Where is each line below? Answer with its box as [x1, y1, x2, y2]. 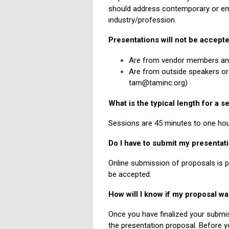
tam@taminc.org [129, 78, 185, 88]
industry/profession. [108, 15, 176, 25]
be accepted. [108, 170, 151, 179]
